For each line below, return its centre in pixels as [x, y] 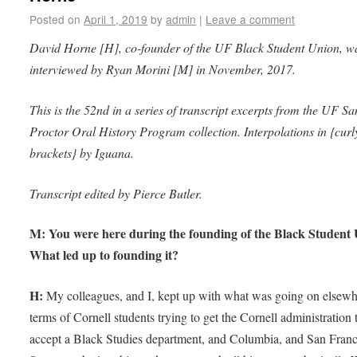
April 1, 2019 [116, 20]
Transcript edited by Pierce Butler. [116, 193]
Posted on [55, 20]
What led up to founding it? [104, 255]
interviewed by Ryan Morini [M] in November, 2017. [163, 69]
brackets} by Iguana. [82, 152]
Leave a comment [251, 20]
